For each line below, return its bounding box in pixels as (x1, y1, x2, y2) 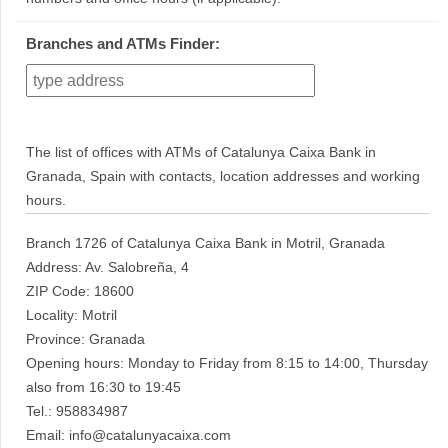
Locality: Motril (26, 308, 117, 323)
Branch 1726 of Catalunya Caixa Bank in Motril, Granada (26, 236, 385, 251)
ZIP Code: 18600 (26, 284, 134, 299)
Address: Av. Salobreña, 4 (26, 260, 189, 275)
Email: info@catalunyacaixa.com (26, 428, 231, 443)
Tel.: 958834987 (26, 404, 128, 419)
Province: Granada (26, 332, 145, 347)
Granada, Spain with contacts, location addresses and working (26, 169, 420, 184)
